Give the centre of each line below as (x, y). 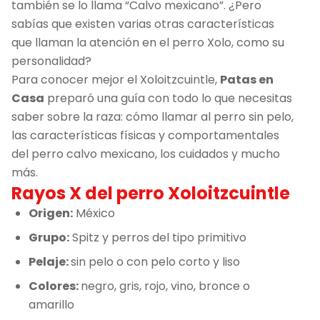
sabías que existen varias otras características (143, 24)
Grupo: (49, 237)
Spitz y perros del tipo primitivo (158, 237)
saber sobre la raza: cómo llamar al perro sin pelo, (152, 116)
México (94, 213)
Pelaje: (50, 261)
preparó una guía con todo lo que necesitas (168, 98)
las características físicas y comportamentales (145, 135)
